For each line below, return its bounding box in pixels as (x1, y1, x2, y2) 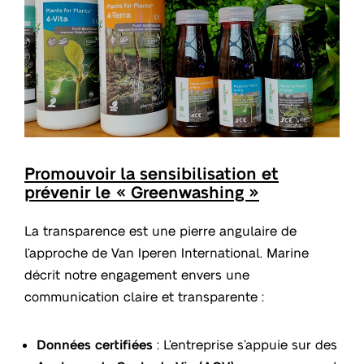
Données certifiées (37, 336, 153, 353)
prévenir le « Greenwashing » (24, 181, 259, 202)
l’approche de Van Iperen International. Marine (24, 245, 309, 261)
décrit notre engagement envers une (24, 266, 249, 283)
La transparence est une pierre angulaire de (24, 223, 297, 239)
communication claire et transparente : (24, 288, 264, 305)
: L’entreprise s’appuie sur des (153, 336, 337, 353)
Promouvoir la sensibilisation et (24, 162, 279, 184)
